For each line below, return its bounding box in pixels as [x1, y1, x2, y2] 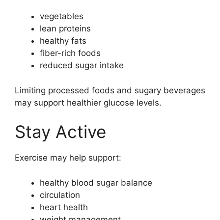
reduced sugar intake [40, 60, 124, 70]
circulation [40, 190, 80, 200]
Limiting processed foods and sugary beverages [15, 85, 205, 95]
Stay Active [15, 121, 106, 142]
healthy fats [40, 36, 86, 46]
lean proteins [40, 24, 91, 33]
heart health [40, 202, 88, 212]
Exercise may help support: [15, 153, 121, 163]
